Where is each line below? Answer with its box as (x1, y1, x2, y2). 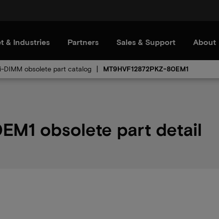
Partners (67, 37, 99, 46)
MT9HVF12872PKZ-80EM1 (103, 65, 189, 73)
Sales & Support (116, 37, 175, 46)
